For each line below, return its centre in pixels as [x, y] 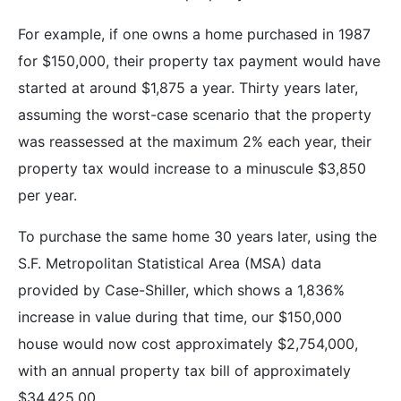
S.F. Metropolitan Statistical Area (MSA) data [170, 263]
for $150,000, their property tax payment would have [199, 60]
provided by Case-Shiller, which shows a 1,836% [181, 290]
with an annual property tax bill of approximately [184, 370]
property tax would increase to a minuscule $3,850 [192, 168]
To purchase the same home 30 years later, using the [197, 236]
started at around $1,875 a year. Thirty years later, [188, 87]
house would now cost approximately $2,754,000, [188, 343]
